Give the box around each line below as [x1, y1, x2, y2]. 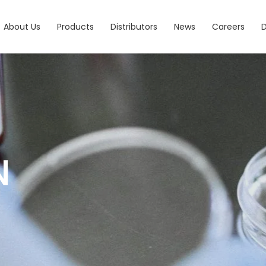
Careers [212, 20, 245, 33]
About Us [4, 20, 40, 33]
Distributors [110, 20, 157, 33]
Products [57, 20, 94, 33]
